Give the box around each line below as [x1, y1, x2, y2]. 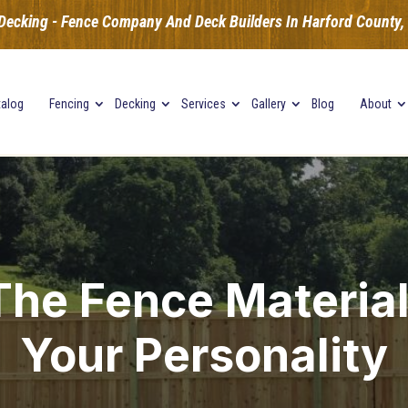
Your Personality [20, 328, 388, 382]
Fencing [48, 97, 89, 111]
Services [180, 97, 226, 111]
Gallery [250, 97, 286, 111]
